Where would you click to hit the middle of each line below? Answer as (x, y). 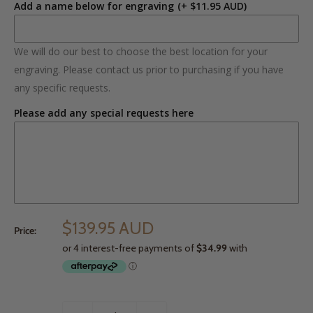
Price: (25, 231)
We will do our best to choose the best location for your (141, 51)
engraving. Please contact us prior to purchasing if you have (149, 70)
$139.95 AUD (108, 228)
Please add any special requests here (104, 113)
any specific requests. (62, 88)
